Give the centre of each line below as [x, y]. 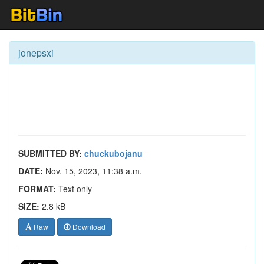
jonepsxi [36, 53]
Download [88, 227]
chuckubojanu [113, 153]
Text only [74, 189]
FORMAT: [37, 189]
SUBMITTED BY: [50, 153]
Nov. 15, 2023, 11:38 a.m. [93, 171]
